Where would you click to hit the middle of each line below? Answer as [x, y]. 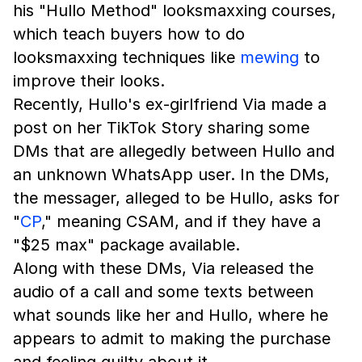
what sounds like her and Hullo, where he [170, 315]
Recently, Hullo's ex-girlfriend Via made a [170, 104]
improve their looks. [89, 81]
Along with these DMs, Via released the [163, 268]
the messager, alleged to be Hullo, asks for [176, 198]
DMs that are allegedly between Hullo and [174, 151]
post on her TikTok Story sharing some [161, 128]
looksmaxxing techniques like [126, 57]
